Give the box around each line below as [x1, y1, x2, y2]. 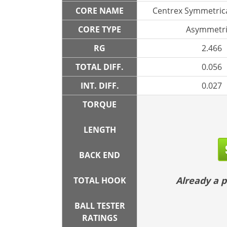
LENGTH [83, 124, 116, 135]
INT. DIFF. [80, 80, 119, 91]
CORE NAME [75, 5, 124, 16]
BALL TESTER [74, 200, 125, 211]
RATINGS [82, 212, 118, 223]
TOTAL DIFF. [75, 61, 124, 72]
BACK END [79, 149, 120, 161]
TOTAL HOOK [73, 175, 126, 186]
